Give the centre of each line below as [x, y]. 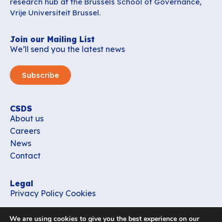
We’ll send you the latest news [67, 49]
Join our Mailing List [52, 39]
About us [27, 119]
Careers [25, 131]
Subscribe [40, 75]
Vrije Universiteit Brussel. [55, 12]
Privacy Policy [37, 193]
